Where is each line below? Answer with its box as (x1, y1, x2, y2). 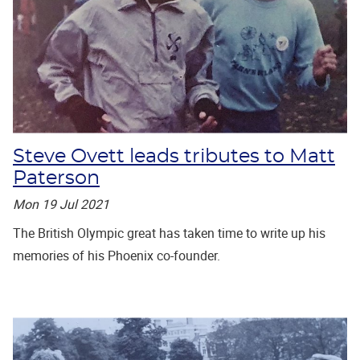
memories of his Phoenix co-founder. (13, 246, 220, 264)
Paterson (13, 168, 100, 188)
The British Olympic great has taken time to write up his (13, 223, 325, 242)
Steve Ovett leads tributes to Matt (13, 146, 335, 166)
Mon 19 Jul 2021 (13, 194, 109, 213)
